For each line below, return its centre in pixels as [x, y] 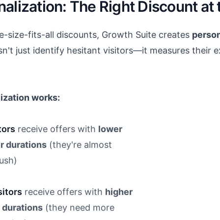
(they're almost [79, 145]
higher [119, 192]
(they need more [79, 208]
